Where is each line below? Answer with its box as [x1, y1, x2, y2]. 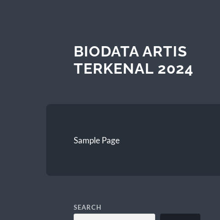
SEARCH [73, 203, 102, 211]
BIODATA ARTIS [73, 42, 187, 60]
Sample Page [73, 135, 120, 145]
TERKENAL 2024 [73, 59, 193, 77]
